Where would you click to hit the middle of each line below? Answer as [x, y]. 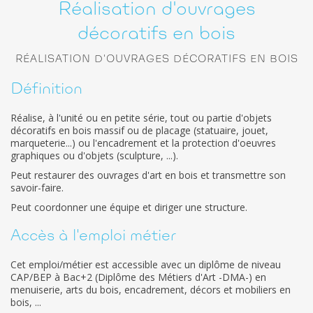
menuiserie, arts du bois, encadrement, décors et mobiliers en [151, 290]
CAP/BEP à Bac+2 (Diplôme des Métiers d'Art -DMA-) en [138, 277]
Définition [46, 89]
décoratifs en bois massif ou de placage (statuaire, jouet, [139, 130]
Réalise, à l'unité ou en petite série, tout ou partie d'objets [141, 118]
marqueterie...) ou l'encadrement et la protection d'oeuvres [143, 143]
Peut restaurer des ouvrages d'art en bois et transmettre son [148, 175]
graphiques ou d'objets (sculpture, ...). [94, 155]
